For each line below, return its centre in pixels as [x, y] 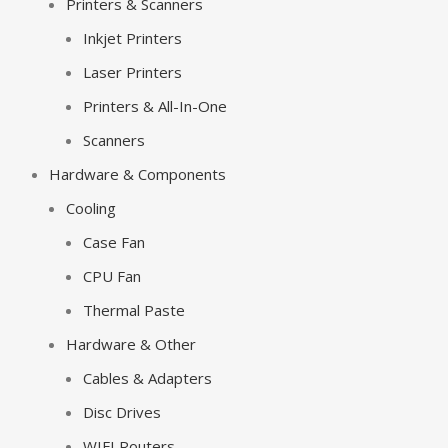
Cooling [91, 208]
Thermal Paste [134, 310]
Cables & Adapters [147, 378]
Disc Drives [122, 412]
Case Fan [114, 242]
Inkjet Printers [132, 38]
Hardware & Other [131, 344]
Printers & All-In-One [155, 106]
